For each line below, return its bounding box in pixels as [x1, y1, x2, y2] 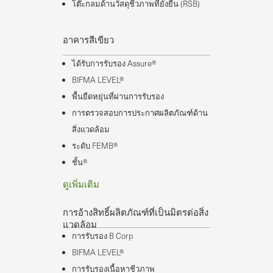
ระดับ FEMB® [72, 140, 118, 152]
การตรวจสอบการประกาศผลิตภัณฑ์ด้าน [72, 107, 208, 119]
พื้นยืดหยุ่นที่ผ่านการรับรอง [72, 91, 164, 102]
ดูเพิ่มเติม [63, 177, 99, 191]
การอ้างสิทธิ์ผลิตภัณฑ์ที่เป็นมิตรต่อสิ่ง [63, 206, 208, 219]
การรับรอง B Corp [72, 230, 133, 242]
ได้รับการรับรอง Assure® [72, 58, 157, 69]
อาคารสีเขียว [63, 34, 114, 46]
